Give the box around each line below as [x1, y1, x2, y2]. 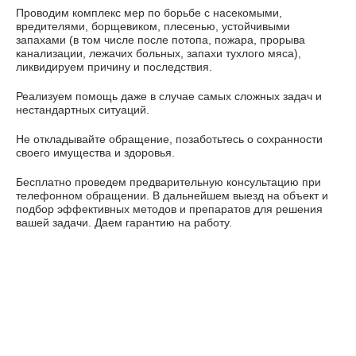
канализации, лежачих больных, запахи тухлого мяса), [16, 47, 301, 60]
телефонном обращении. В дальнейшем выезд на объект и [16, 189, 328, 202]
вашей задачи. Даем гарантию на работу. [16, 216, 232, 229]
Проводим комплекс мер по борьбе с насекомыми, [16, 6, 282, 19]
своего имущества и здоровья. [16, 146, 175, 159]
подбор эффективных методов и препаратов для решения [16, 203, 323, 215]
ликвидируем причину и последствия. [16, 60, 212, 73]
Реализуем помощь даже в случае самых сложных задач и [16, 90, 322, 103]
